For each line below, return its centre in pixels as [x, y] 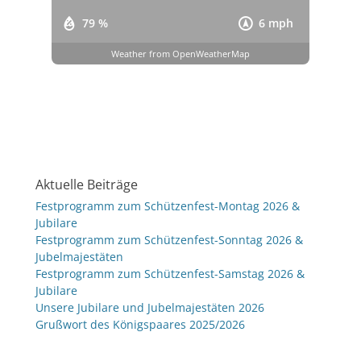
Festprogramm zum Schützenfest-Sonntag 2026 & [169, 240]
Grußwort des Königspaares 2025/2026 [140, 324]
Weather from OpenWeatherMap [180, 53]
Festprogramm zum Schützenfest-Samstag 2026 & [170, 274]
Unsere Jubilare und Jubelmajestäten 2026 [150, 307]
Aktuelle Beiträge [87, 185]
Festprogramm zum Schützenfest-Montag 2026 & [168, 206]
